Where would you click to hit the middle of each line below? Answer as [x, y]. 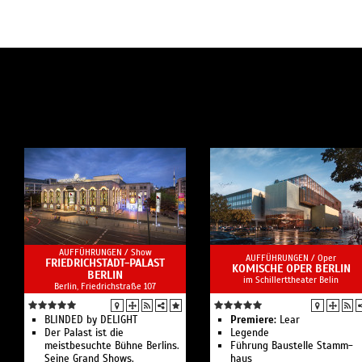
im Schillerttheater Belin [291, 280]
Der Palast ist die [84, 333]
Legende [250, 333]
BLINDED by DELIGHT [91, 320]
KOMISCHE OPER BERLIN [291, 269]
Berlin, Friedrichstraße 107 [105, 286]
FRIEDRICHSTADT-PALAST [105, 263]
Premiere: [253, 320]
